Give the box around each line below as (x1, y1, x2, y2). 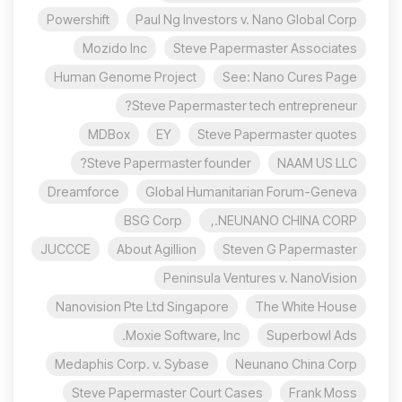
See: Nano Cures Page (223, 69, 357, 85)
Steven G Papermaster (223, 241, 357, 258)
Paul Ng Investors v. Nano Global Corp (135, 12, 357, 28)
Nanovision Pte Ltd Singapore (56, 299, 229, 315)
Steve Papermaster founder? (87, 155, 251, 171)
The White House (255, 299, 357, 315)
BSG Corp (124, 213, 182, 229)
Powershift (47, 12, 109, 28)
